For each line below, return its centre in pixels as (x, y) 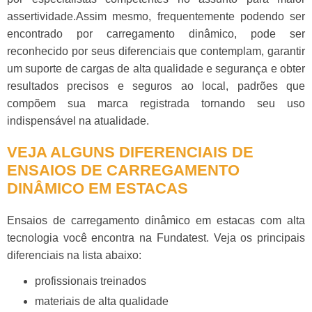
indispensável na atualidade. (78, 120)
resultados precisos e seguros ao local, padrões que (156, 86)
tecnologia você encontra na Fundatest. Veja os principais (156, 237)
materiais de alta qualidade (102, 301)
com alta (280, 220)
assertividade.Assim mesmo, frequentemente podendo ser (156, 16)
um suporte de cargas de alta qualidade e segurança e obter (156, 68)
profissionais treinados (91, 281)
